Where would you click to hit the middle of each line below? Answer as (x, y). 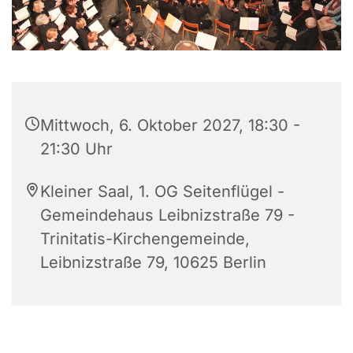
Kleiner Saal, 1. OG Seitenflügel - (162, 192)
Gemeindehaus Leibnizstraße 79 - (167, 216)
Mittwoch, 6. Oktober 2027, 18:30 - (170, 126)
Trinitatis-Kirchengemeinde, (145, 239)
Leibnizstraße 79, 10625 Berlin (153, 263)
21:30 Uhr (76, 149)
